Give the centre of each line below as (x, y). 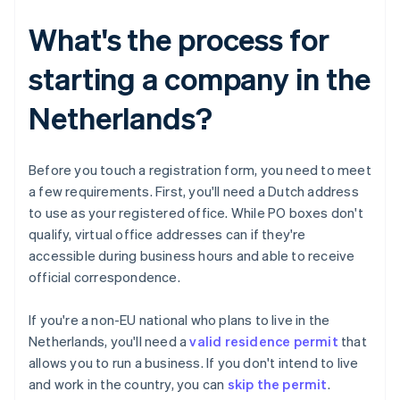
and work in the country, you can (128, 384)
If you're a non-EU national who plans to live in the (179, 320)
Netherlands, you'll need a (109, 342)
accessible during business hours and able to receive (192, 256)
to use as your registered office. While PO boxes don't (196, 213)
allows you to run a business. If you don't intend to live (194, 363)
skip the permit (277, 384)
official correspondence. (104, 277)
